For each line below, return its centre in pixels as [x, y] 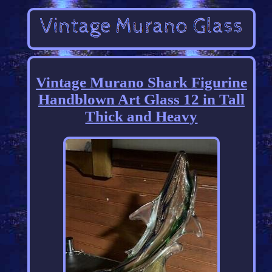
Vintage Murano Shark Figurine [141, 83]
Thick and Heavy [141, 117]
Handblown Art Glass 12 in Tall [141, 100]
